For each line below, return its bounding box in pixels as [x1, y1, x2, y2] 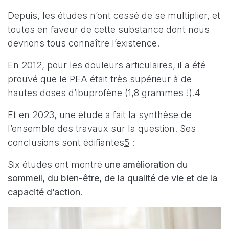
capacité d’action [8, 187, 80, 198]
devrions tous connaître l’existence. [8, 38, 159, 49]
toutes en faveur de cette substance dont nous [8, 24, 210, 35]
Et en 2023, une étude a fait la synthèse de [8, 109, 192, 121]
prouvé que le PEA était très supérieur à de [8, 74, 192, 85]
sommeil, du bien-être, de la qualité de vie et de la [8, 173, 217, 184]
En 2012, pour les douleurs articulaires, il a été [8, 60, 205, 71]
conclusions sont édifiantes [8, 137, 124, 148]
